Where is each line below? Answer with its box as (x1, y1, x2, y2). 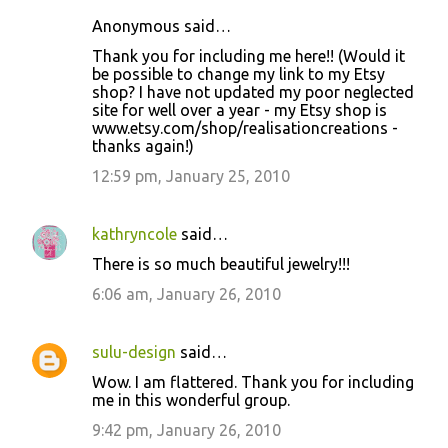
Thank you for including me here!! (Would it (92, 47, 405, 65)
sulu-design (92, 343, 176, 361)
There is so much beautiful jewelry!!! (92, 255, 350, 273)
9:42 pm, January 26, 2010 (92, 421, 281, 439)
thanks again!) (92, 137, 194, 155)
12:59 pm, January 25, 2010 (92, 167, 290, 185)
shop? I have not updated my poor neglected (92, 83, 414, 101)
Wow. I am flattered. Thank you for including (92, 373, 414, 391)
